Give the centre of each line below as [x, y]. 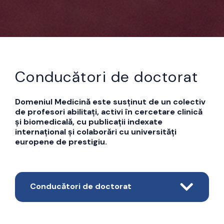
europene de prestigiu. [61, 141]
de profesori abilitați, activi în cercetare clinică [108, 111]
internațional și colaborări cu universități [95, 131]
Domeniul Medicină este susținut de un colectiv [110, 101]
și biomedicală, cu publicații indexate [88, 121]
